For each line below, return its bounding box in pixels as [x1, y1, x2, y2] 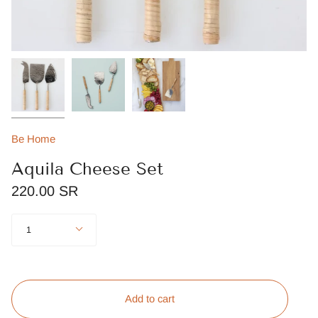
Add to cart [125, 293, 175, 305]
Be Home [11, 133, 55, 145]
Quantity [11, 213, 45, 223]
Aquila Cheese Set [11, 158, 163, 179]
